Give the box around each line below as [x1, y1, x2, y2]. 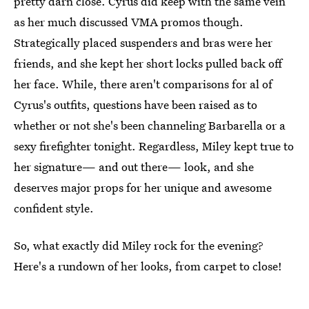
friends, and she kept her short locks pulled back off [14, 55, 282, 71]
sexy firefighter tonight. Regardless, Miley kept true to [14, 138, 294, 154]
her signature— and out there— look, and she [14, 159, 254, 175]
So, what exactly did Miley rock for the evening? [14, 237, 263, 253]
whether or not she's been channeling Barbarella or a [14, 117, 286, 133]
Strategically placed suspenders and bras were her [14, 34, 272, 50]
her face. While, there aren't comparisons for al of [14, 76, 272, 92]
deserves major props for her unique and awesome [14, 179, 272, 195]
